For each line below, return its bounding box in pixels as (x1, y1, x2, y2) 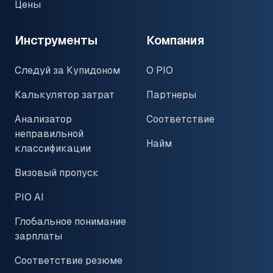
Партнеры (146, 88, 196, 101)
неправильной (15, 127, 83, 140)
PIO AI (15, 191, 44, 203)
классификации (15, 142, 91, 154)
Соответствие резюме (15, 254, 122, 266)
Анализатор (15, 113, 72, 125)
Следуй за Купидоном (15, 64, 120, 76)
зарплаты (15, 230, 62, 242)
